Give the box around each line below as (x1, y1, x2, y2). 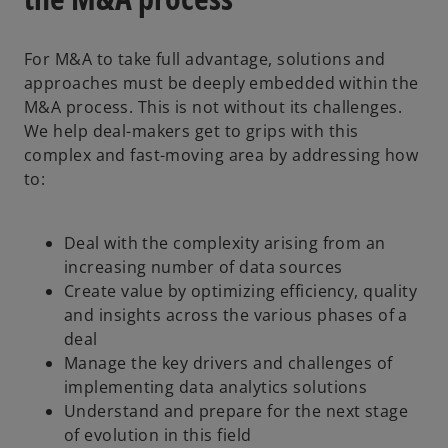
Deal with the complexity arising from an (64, 231, 386, 254)
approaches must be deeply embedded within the (24, 71, 419, 94)
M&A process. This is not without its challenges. (24, 95, 403, 118)
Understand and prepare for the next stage (64, 399, 409, 422)
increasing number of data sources (64, 255, 343, 278)
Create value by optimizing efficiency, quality (64, 279, 418, 302)
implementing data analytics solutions (64, 375, 368, 398)
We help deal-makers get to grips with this (24, 119, 359, 142)
